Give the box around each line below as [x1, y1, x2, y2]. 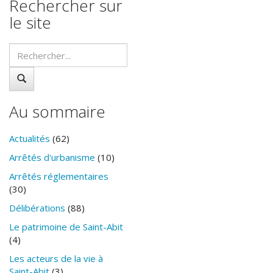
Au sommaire [9, 101, 105, 123]
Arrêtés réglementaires [9, 170, 108, 183]
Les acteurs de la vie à [9, 252, 103, 265]
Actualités [9, 132, 50, 145]
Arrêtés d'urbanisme [9, 151, 95, 164]
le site [9, 12, 51, 34]
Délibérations [9, 202, 65, 214]
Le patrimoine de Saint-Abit [9, 221, 123, 233]
